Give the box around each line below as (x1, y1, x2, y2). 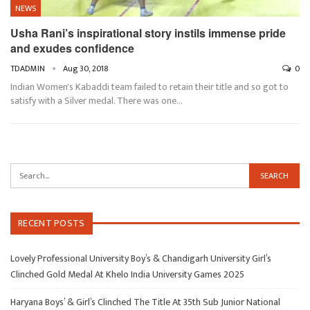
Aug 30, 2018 (63, 61, 109, 75)
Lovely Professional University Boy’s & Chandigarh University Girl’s (10, 250, 271, 266)
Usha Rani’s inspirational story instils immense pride (10, 24, 286, 41)
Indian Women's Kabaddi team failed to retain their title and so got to (10, 78, 289, 95)
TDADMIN (10, 61, 47, 75)
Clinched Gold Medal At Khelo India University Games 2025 (10, 266, 244, 282)
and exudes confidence (10, 39, 134, 56)
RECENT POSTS (18, 215, 85, 231)
